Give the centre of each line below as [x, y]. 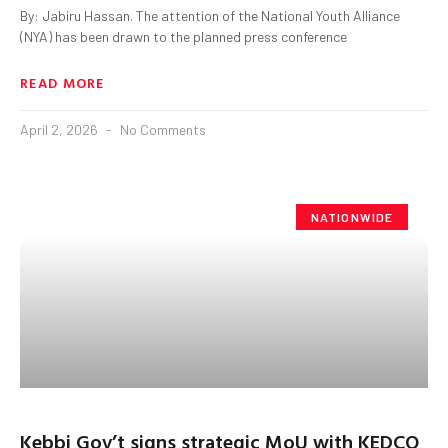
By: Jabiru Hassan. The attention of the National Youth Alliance [210, 15]
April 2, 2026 [60, 129]
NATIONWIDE [352, 216]
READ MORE [62, 82]
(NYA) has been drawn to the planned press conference [183, 36]
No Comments [161, 129]
